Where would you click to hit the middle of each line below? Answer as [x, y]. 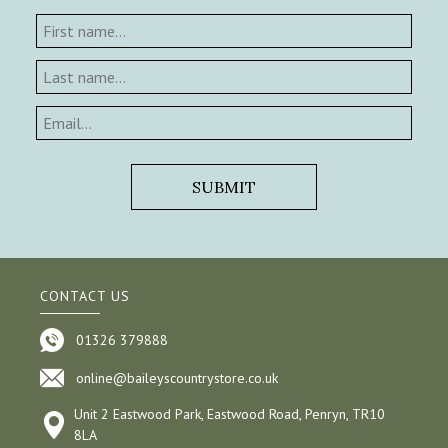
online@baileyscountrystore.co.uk [177, 377]
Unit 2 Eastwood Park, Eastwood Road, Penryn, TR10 [229, 414]
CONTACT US [85, 296]
